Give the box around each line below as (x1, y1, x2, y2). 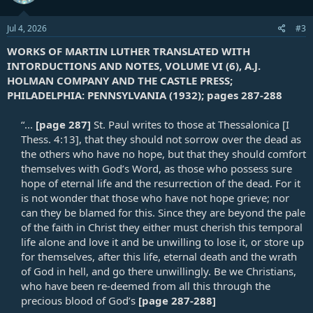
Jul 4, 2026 (7, 22, 47, 35)
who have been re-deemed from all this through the (21, 279, 270, 293)
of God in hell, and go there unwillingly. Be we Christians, (21, 264, 296, 279)
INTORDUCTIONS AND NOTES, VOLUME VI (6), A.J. (7, 59, 261, 73)
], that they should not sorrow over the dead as (75, 132, 301, 147)
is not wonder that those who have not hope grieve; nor (21, 191, 289, 205)
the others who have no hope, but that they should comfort (21, 147, 306, 161)
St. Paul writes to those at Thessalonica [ (91, 117, 286, 132)
